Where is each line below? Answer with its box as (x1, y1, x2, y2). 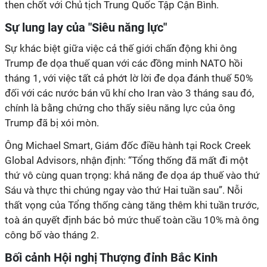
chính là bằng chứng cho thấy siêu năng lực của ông (5, 102, 235, 114)
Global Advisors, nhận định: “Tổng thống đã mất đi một (5, 154, 249, 166)
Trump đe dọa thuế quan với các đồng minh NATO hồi (5, 57, 243, 69)
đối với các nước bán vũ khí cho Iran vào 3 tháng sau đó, (5, 87, 254, 99)
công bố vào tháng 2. (5, 229, 99, 241)
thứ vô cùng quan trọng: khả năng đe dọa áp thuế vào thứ (5, 169, 260, 181)
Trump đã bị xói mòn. (5, 117, 101, 129)
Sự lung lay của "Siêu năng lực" (5, 20, 167, 35)
